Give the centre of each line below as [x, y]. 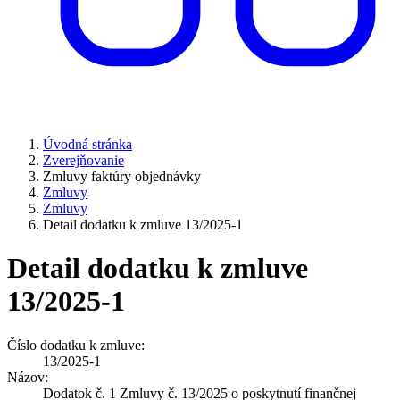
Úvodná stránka [87, 144]
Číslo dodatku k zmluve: [76, 345]
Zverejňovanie [83, 160]
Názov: [28, 377]
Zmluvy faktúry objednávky [122, 176]
